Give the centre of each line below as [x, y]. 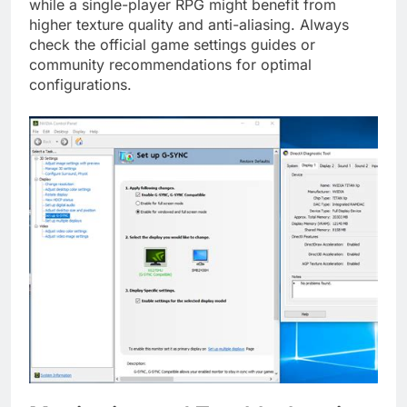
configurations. [80, 85]
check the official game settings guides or [172, 45]
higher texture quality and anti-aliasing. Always [189, 25]
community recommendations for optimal [170, 65]
